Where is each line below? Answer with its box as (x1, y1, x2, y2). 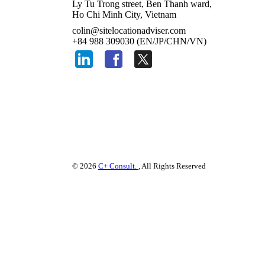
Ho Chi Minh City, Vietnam (72, 9, 176, 20)
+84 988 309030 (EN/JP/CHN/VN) (72, 36, 206, 47)
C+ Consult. (98, 161, 138, 170)
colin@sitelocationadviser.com (72, 25, 186, 36)
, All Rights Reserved (138, 161, 206, 170)
